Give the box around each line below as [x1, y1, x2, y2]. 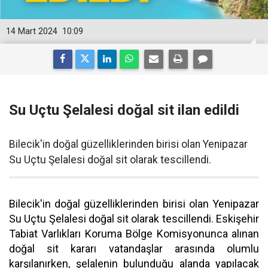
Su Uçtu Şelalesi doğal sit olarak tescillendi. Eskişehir [9, 212, 259, 225]
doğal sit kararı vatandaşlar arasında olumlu [9, 242, 259, 255]
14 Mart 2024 [6, 26, 57, 36]
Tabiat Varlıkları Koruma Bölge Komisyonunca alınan [9, 227, 259, 240]
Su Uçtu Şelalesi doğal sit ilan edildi [9, 102, 239, 118]
